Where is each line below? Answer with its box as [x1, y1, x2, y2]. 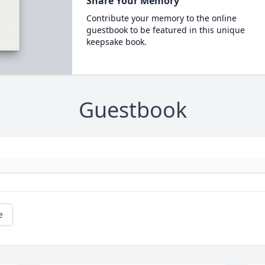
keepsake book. [86, 36, 147, 47]
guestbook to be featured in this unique [86, 24, 245, 35]
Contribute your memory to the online [86, 12, 237, 24]
